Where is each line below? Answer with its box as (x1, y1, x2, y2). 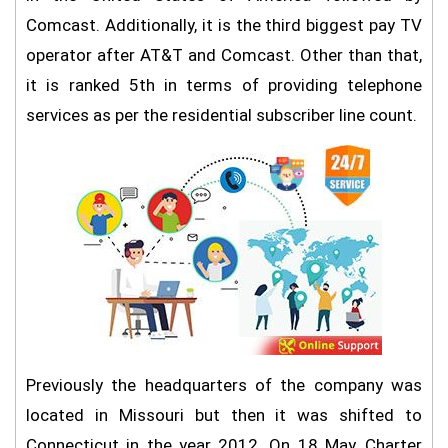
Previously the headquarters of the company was (26, 375, 422, 395)
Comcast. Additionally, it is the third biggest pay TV (26, 15, 422, 35)
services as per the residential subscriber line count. (26, 105, 417, 125)
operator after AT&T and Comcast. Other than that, (26, 45, 422, 65)
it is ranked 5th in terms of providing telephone (26, 75, 422, 95)
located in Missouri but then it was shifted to (26, 405, 422, 425)
